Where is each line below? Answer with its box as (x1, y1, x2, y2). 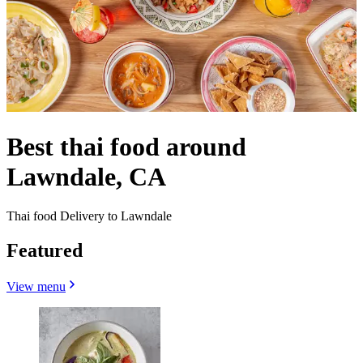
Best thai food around (6, 132, 246, 162)
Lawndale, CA (6, 162, 166, 192)
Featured (6, 240, 83, 262)
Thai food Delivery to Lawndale (6, 209, 172, 224)
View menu (6, 280, 66, 294)
